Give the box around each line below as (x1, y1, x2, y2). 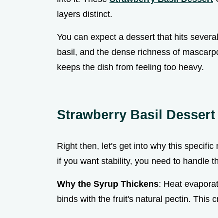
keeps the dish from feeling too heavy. (57, 62, 204, 73)
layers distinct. (57, 9, 112, 19)
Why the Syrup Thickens (57, 179, 159, 189)
